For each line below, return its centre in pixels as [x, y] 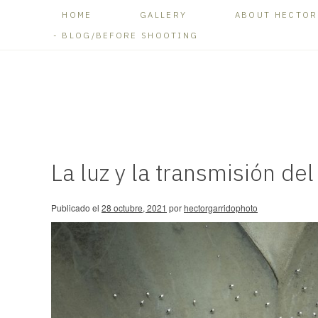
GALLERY [164, 15]
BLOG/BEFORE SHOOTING [130, 35]
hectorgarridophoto [221, 208]
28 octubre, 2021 [134, 208]
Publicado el [75, 208]
